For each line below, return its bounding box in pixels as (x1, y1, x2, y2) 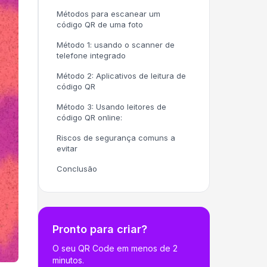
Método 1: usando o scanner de (57, 40, 175, 49)
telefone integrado (57, 51, 126, 60)
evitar (57, 144, 77, 153)
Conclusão (57, 164, 97, 173)
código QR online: (57, 113, 122, 122)
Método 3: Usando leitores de (57, 102, 166, 111)
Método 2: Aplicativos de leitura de (57, 71, 186, 80)
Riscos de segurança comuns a (57, 133, 175, 142)
